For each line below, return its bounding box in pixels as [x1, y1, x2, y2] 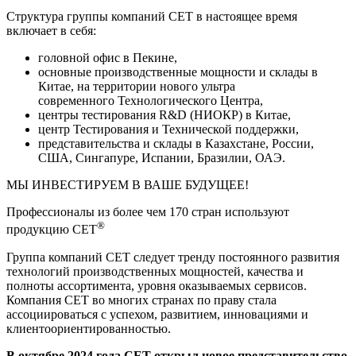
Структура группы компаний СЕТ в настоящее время [6, 10, 297, 24]
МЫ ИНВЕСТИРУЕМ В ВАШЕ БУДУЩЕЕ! [6, 178, 249, 192]
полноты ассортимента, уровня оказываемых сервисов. [6, 278, 307, 292]
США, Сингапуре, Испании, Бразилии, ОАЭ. [38, 151, 285, 165]
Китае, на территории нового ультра [38, 79, 235, 94]
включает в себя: [6, 24, 96, 38]
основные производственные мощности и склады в [38, 65, 318, 79]
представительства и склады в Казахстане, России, [38, 137, 314, 151]
